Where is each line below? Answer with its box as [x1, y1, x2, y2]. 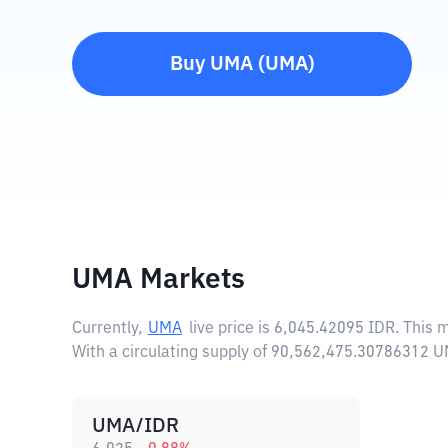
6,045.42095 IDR [274, 321, 395, 337]
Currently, [72, 321, 143, 337]
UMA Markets [72, 266, 245, 294]
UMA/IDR [92, 416, 179, 436]
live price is [189, 321, 274, 337]
